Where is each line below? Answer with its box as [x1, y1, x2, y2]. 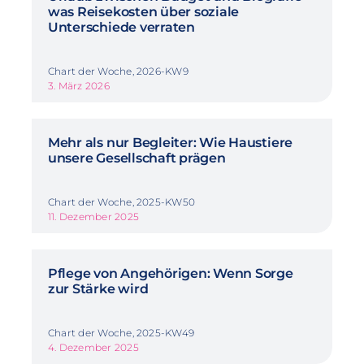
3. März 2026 [47, 79, 110, 92]
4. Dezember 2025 [47, 340, 139, 353]
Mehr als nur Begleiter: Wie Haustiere [47, 134, 293, 150]
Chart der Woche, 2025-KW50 [47, 195, 196, 208]
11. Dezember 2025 [47, 210, 140, 223]
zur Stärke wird [47, 280, 149, 297]
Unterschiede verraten [47, 19, 195, 35]
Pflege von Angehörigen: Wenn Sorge [47, 265, 293, 281]
